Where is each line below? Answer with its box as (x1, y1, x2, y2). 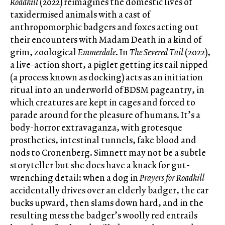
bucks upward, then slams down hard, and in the (10, 196, 203, 209)
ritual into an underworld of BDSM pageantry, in (10, 83, 204, 96)
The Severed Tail (130, 46, 183, 59)
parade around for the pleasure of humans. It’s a (10, 108, 200, 122)
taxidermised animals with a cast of (10, 8, 150, 21)
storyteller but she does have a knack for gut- (10, 159, 190, 172)
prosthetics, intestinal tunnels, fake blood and (10, 134, 196, 147)
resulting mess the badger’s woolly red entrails (10, 209, 197, 222)
